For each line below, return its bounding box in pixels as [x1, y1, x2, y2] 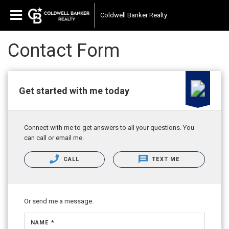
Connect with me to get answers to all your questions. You [24, 124, 194, 131]
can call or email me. [24, 134, 84, 142]
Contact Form [8, 40, 120, 61]
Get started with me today [19, 85, 129, 96]
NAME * [31, 219, 55, 226]
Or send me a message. [24, 197, 94, 205]
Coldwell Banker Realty [100, 11, 167, 19]
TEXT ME [150, 156, 180, 163]
